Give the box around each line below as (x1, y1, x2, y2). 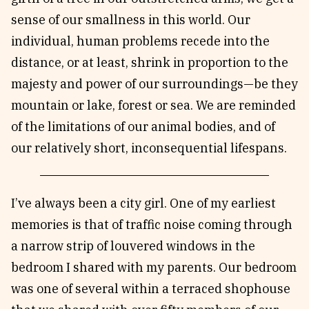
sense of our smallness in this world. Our (11, 12, 250, 28)
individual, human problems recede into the (11, 33, 270, 49)
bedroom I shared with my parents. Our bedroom (11, 259, 297, 275)
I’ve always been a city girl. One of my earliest (11, 195, 276, 211)
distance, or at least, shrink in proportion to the (11, 54, 288, 70)
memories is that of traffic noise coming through (11, 217, 292, 232)
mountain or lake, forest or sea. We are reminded (11, 97, 296, 113)
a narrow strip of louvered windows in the (11, 238, 255, 254)
